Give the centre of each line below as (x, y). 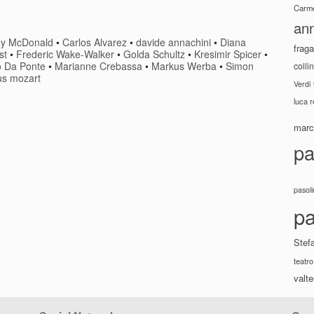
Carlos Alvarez (95, 42)
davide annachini (174, 42)
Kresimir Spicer (228, 54)
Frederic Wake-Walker (65, 54)
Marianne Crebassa (98, 66)
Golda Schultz (154, 54)
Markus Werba (184, 66)
